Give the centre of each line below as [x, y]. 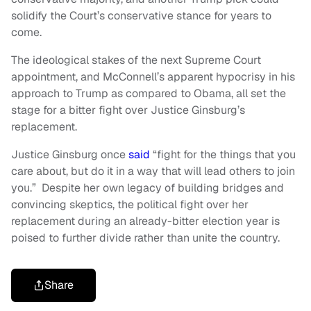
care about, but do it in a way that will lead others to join [153, 171]
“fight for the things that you [223, 155]
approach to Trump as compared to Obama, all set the [149, 94]
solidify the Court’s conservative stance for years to [141, 16]
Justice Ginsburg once [70, 155]
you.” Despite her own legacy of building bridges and [148, 188]
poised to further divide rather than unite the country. [145, 238]
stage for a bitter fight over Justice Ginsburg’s [128, 110]
